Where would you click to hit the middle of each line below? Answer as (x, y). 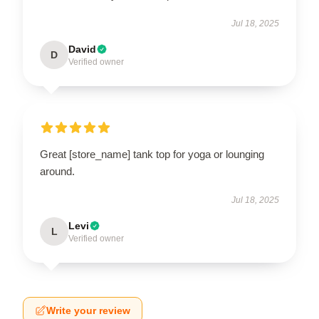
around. (57, 172)
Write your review (88, 311)
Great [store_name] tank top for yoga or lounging (152, 155)
